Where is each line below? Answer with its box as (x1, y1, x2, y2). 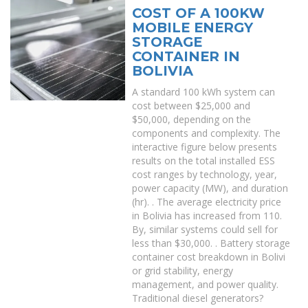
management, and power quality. (132, 278, 279, 291)
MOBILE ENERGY (132, 19, 254, 36)
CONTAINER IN (132, 48, 241, 65)
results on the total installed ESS (132, 154, 276, 167)
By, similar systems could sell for (132, 223, 278, 236)
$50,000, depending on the (132, 113, 252, 126)
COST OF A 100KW (132, 5, 265, 21)
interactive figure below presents (132, 140, 278, 153)
